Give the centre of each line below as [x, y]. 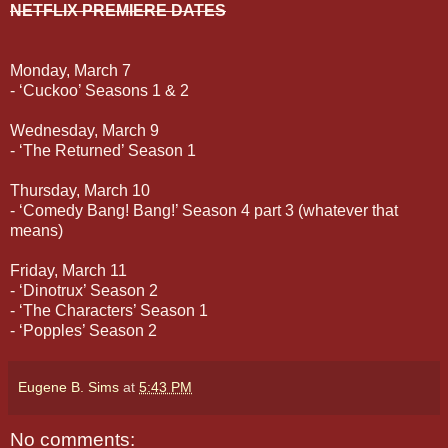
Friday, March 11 [68, 270]
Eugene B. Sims [68, 386]
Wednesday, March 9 [84, 130]
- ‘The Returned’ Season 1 [103, 150]
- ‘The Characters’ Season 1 [109, 310]
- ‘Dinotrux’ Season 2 [84, 290]
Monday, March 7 [70, 70]
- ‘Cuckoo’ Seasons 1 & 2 [99, 90]
